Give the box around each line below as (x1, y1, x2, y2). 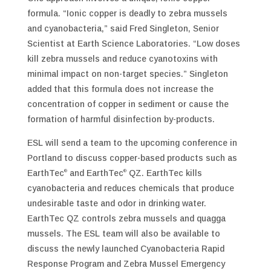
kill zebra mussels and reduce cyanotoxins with (27, 54, 218, 64)
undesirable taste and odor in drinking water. (27, 198, 206, 208)
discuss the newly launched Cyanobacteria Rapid (27, 244, 224, 253)
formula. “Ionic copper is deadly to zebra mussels (27, 8, 227, 18)
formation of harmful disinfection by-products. (27, 114, 215, 124)
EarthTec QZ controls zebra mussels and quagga (27, 214, 226, 223)
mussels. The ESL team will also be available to (27, 229, 220, 238)
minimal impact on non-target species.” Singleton (27, 69, 228, 79)
